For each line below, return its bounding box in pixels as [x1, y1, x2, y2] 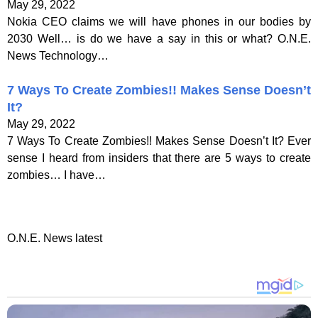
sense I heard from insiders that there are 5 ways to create [7, 151, 311, 164]
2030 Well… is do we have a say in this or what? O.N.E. [7, 32, 311, 45]
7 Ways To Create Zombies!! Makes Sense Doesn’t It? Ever [7, 134, 311, 147]
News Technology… [7, 49, 109, 62]
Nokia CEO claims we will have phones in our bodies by [7, 15, 311, 28]
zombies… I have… [7, 168, 106, 181]
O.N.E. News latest [7, 231, 102, 244]
